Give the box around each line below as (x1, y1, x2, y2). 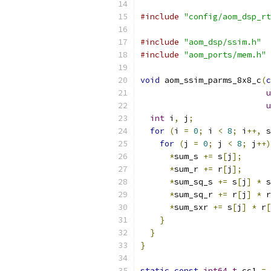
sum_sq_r (174, 189, 218, 200)
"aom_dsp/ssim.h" (184, 37, 261, 47)
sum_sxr (174, 202, 213, 212)
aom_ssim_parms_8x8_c (160, 75, 261, 85)
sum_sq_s (174, 177, 218, 187)
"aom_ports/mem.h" (184, 50, 266, 60)
